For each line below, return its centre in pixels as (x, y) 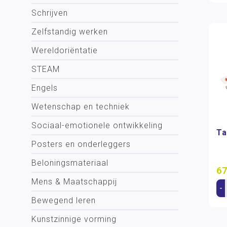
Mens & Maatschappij (74, 182)
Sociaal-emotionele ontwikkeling (97, 125)
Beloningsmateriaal (70, 163)
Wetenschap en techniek (81, 107)
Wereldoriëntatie (65, 50)
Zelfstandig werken (70, 32)
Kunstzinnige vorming (74, 219)
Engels (45, 88)
